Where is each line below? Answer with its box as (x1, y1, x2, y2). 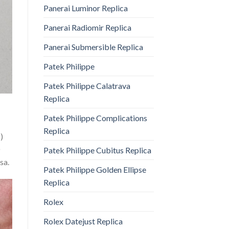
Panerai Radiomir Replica (43, 22, 131, 33)
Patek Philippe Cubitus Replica (43, 145, 151, 155)
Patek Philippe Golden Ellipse (43, 165, 146, 175)
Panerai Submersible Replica (43, 42, 143, 52)
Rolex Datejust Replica (43, 216, 123, 226)
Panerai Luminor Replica (43, 3, 128, 13)
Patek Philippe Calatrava (43, 81, 130, 91)
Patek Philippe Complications (43, 113, 147, 123)
